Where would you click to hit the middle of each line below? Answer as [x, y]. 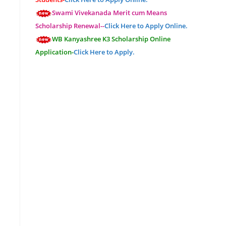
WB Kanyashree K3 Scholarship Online [111, 39]
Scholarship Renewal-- [70, 26]
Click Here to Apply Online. [146, 26]
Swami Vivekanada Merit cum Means [109, 13]
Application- [54, 52]
